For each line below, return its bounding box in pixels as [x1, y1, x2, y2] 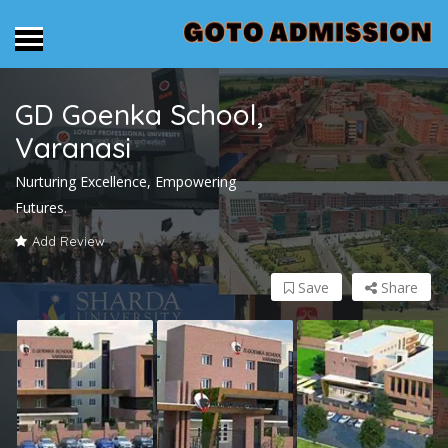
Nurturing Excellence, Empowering [15, 172, 236, 192]
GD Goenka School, [15, 97, 263, 133]
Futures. [15, 198, 67, 218]
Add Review [32, 233, 105, 250]
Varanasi [15, 130, 131, 166]
